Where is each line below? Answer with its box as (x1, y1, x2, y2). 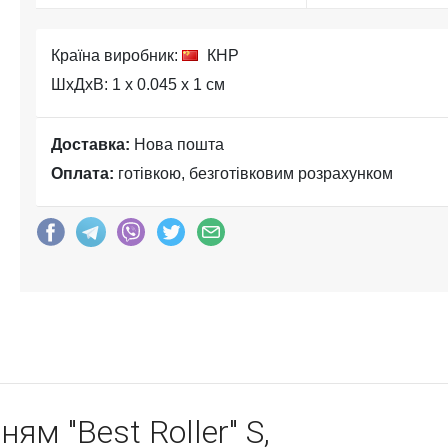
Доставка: (51, 136, 130, 153)
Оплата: (51, 165, 114, 182)
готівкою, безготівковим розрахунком (114, 165, 393, 182)
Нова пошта (130, 136, 224, 153)
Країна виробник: (51, 47, 182, 64)
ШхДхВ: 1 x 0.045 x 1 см (51, 76, 225, 93)
